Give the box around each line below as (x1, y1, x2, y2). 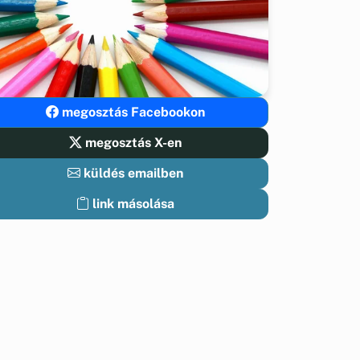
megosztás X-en (82, 135, 182, 151)
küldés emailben (80, 166, 183, 182)
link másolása (92, 196, 174, 212)
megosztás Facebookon (59, 104, 205, 121)
